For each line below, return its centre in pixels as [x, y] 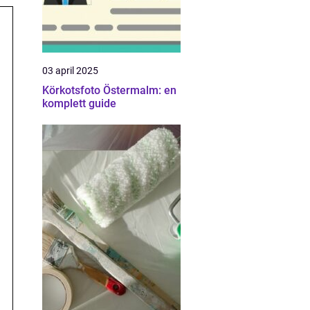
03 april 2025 [70, 71]
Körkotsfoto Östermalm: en [109, 90]
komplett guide [79, 103]
